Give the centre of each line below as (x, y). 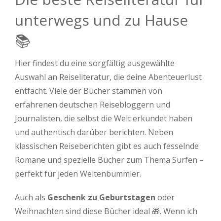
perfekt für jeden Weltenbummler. (78, 174)
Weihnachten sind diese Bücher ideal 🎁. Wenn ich (106, 211)
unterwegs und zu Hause (101, 20)
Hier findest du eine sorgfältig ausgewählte (95, 63)
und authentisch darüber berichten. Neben (94, 132)
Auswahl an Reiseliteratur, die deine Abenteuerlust (108, 77)
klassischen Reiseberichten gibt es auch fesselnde (107, 146)
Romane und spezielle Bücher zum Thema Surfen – (109, 160)
